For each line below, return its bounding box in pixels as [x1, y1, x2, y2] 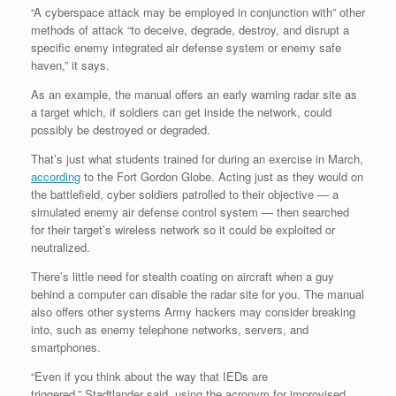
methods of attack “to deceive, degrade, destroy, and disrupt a [31, 20, 349, 38]
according [31, 167, 80, 185]
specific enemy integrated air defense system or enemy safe [31, 38, 341, 56]
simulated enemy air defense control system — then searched [31, 202, 349, 220]
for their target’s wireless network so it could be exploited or [31, 220, 335, 238]
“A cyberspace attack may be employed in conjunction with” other [31, 3, 365, 20]
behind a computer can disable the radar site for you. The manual [31, 285, 364, 302]
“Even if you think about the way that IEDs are [31, 367, 268, 385]
